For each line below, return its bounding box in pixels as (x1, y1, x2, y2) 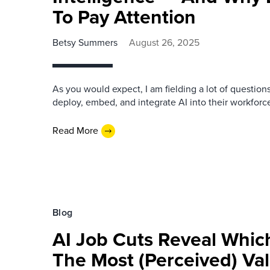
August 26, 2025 (129, 35, 199, 49)
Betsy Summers (52, 35, 118, 49)
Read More (52, 124, 98, 137)
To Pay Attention (52, 2, 196, 31)
